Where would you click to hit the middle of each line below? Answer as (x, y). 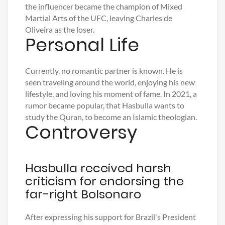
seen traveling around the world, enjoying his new (110, 82)
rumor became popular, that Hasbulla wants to (105, 105)
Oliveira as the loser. (60, 30)
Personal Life (82, 45)
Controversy (81, 133)
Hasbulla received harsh (98, 168)
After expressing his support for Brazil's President (110, 217)
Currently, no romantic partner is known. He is (104, 71)
